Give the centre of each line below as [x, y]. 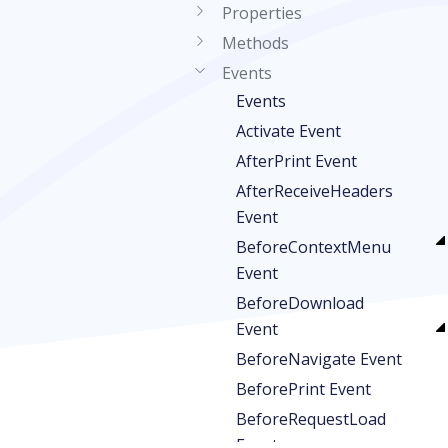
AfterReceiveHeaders [314, 191]
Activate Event [288, 131]
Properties [262, 13]
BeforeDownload [300, 303]
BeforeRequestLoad [311, 419]
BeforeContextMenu [313, 247]
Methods [255, 43]
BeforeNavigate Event [319, 359]
